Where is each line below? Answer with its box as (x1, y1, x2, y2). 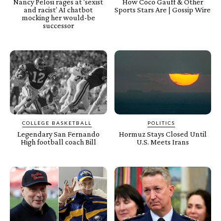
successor (42, 21, 74, 30)
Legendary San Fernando (17, 129, 100, 138)
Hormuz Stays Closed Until (118, 129, 207, 138)
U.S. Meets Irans (136, 137, 189, 146)
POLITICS (147, 119, 175, 126)
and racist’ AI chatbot (24, 5, 93, 14)
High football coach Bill (20, 137, 96, 146)
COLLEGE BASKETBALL (22, 119, 92, 126)
